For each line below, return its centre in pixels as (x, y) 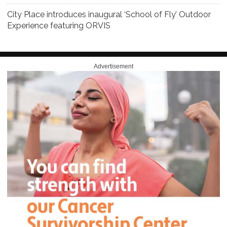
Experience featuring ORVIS (59, 25)
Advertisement (113, 66)
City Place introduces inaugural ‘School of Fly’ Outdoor (109, 14)
